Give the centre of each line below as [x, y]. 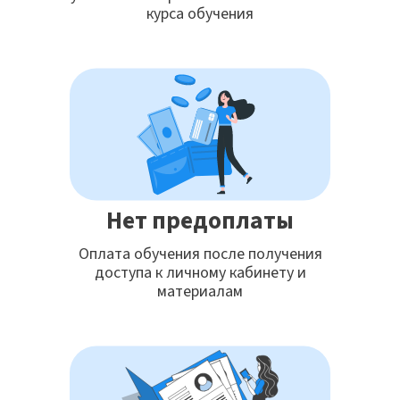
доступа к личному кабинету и [200, 273]
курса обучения [200, 14]
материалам [200, 292]
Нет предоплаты [200, 221]
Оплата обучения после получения [200, 254]
